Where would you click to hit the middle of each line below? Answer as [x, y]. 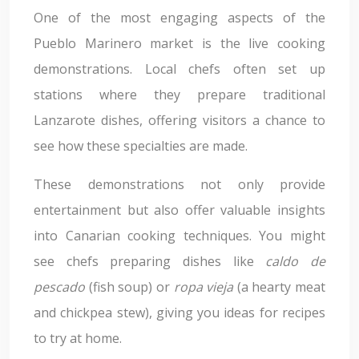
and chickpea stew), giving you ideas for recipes [179, 313]
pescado [61, 287]
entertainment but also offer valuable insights [179, 210]
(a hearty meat [281, 287]
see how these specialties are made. [141, 146]
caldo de [296, 261]
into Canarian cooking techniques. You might [179, 236]
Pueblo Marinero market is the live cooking [179, 43]
